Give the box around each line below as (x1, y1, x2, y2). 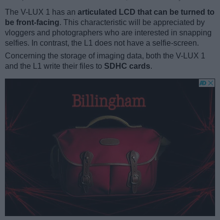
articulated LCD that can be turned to (78, 8, 215, 17)
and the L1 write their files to (5, 62, 104, 71)
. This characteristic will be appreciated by (59, 18, 205, 27)
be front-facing (5, 18, 59, 27)
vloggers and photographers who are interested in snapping (5, 28, 212, 37)
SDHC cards (104, 62, 150, 71)
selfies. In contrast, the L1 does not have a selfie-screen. (5, 39, 199, 48)
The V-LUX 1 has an (5, 8, 78, 17)
